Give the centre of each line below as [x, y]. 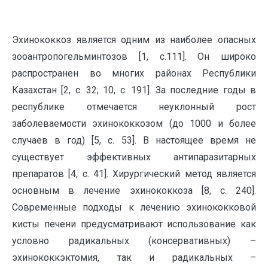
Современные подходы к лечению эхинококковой [134, 207]
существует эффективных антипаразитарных [134, 157]
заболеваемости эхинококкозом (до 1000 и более [134, 124]
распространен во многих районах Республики [134, 73]
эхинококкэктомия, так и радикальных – [134, 258]
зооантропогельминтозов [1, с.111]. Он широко [134, 57]
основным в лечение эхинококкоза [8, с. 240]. [134, 191]
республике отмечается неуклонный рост [134, 107]
